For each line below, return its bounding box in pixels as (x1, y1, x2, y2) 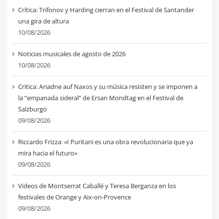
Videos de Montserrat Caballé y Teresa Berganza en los (18, 181, 176, 191)
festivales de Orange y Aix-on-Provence (18, 193, 131, 202)
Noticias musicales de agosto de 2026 (18, 49, 126, 59)
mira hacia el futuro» (18, 149, 77, 158)
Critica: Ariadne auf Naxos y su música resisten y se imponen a (18, 82, 197, 91)
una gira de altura (18, 17, 69, 26)
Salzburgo (18, 105, 47, 114)
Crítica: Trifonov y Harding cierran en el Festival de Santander (18, 5, 194, 15)
